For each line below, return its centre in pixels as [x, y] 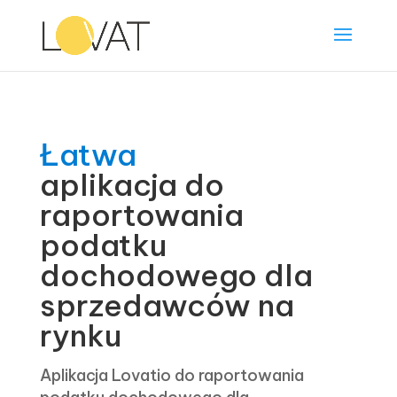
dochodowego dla [176, 275]
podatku [103, 245]
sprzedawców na [167, 305]
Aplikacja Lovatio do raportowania [171, 375]
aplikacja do [132, 185]
